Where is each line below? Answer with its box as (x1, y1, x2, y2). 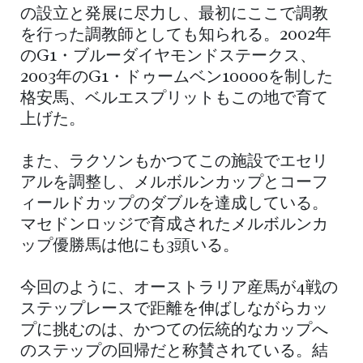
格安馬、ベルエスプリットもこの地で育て (20, 90, 328, 107)
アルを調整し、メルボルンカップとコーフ (20, 174, 328, 191)
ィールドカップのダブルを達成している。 (20, 195, 328, 212)
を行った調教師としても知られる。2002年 (20, 27, 331, 44)
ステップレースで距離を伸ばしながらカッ (20, 301, 328, 318)
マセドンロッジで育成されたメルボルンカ (20, 216, 328, 233)
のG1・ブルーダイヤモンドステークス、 (20, 48, 316, 65)
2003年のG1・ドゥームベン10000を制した (20, 69, 333, 86)
